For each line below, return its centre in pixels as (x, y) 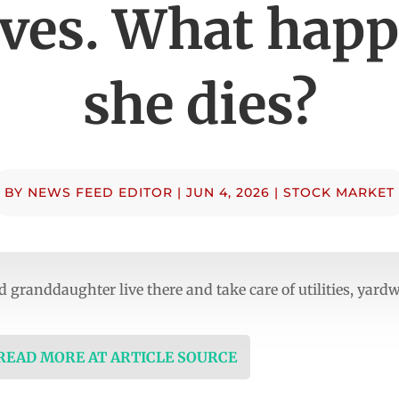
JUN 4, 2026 (228, 192)
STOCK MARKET (339, 192)
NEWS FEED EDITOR (100, 192)
